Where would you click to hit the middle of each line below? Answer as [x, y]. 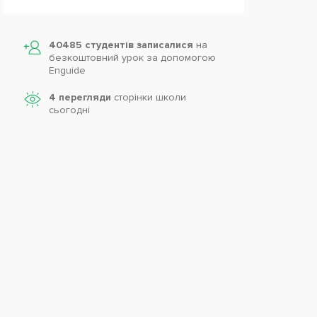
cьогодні [69, 110]
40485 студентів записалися [122, 45]
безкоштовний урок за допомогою [132, 58]
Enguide [67, 70]
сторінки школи [148, 97]
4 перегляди [80, 97]
